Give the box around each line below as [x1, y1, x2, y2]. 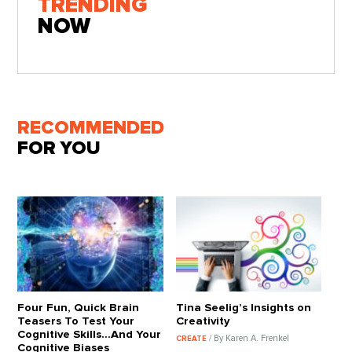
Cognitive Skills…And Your [17, 328, 162, 341]
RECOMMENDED [17, 119, 165, 138]
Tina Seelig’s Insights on [176, 302, 311, 314]
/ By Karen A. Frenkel [209, 334, 289, 343]
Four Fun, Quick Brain [17, 302, 140, 314]
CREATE [176, 335, 209, 343]
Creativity [176, 315, 229, 328]
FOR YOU [17, 139, 101, 159]
